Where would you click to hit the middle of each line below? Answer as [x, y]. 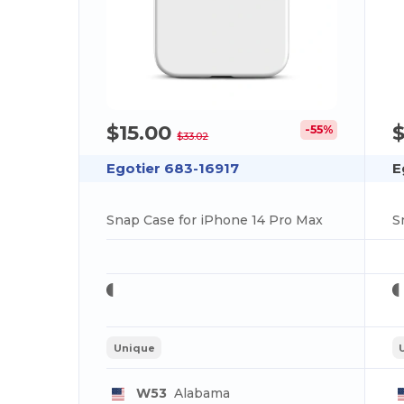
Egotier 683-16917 [173, 169]
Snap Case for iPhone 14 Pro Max [215, 220]
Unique [134, 348]
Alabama [198, 394]
